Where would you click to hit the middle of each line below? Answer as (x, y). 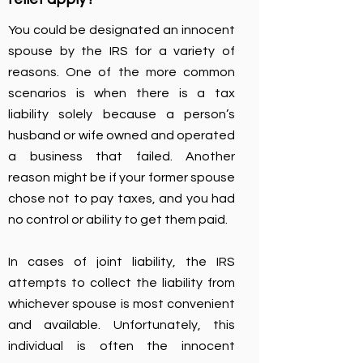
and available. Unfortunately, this (122, 325)
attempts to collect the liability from (122, 283)
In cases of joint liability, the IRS (122, 262)
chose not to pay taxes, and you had (122, 199)
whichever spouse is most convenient (122, 304)
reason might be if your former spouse (122, 177)
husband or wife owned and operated (122, 135)
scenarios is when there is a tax (122, 93)
